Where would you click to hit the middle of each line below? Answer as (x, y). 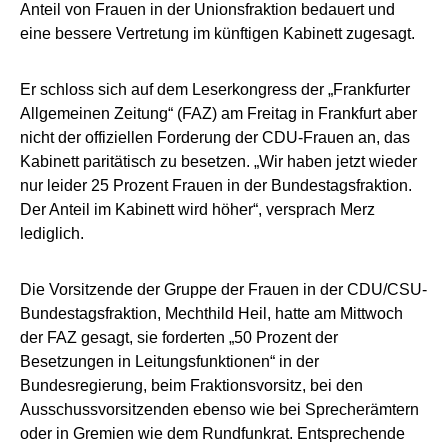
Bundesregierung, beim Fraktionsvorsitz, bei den (191, 386)
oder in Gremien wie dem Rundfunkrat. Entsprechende (212, 434)
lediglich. (52, 234)
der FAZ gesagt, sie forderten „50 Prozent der (179, 338)
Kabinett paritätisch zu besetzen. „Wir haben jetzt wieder (218, 162)
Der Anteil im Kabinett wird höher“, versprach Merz (197, 210)
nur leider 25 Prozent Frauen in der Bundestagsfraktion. (216, 186)
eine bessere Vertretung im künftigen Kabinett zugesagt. (217, 34)
